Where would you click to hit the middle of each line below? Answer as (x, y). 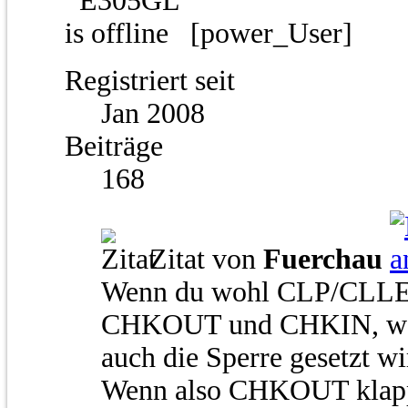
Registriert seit (150, 81)
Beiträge (114, 147)
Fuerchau (323, 260)
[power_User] (275, 34)
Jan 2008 (153, 114)
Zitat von (203, 260)
